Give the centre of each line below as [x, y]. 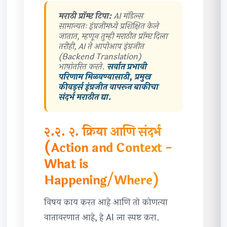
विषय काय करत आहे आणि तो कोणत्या [106, 202]
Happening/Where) [102, 180]
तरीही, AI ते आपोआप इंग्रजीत [101, 46]
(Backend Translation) [100, 56]
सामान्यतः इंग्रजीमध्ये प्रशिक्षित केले [108, 26]
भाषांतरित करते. [83, 66]
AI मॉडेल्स [127, 16]
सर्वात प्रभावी [127, 66]
